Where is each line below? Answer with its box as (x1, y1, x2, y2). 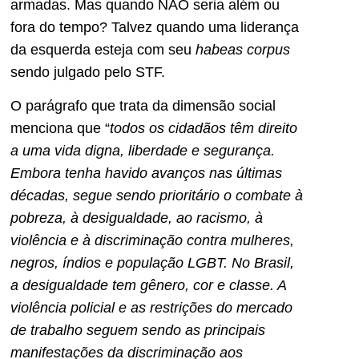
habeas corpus (196, 41, 290, 58)
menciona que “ (10, 120, 110, 137)
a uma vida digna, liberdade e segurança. (10, 143, 275, 159)
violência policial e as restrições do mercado (10, 300, 292, 317)
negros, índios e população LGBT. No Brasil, (10, 255, 294, 272)
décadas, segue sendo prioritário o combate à (10, 188, 303, 204)
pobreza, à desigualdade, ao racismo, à (10, 210, 263, 227)
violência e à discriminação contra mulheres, (10, 232, 294, 249)
